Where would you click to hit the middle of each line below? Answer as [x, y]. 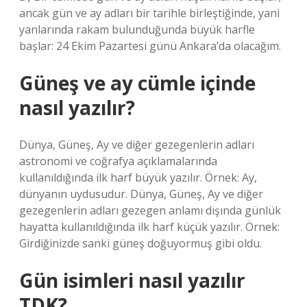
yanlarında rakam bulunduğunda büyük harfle [137, 29]
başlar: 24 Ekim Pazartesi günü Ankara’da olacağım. [150, 46]
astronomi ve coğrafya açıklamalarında [118, 161]
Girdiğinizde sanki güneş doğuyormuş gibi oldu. [140, 243]
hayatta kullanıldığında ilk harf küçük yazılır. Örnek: [149, 227]
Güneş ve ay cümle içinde [137, 83]
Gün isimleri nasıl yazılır [132, 280]
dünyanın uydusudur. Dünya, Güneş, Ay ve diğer [141, 194]
